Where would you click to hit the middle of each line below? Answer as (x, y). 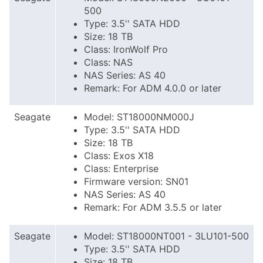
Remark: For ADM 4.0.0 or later (153, 88)
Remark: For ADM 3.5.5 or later (153, 207)
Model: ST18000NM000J (139, 117)
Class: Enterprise (121, 168)
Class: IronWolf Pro (126, 49)
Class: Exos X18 (119, 156)
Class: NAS (108, 62)
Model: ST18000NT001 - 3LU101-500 (166, 236)
